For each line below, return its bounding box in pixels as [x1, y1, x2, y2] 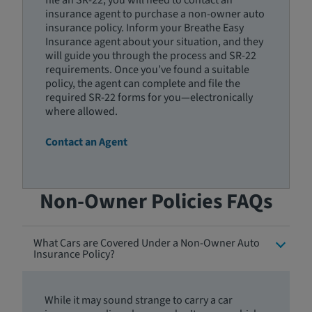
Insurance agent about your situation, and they [45, 34, 263, 49]
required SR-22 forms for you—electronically [45, 90, 253, 105]
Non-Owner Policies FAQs [40, 187, 272, 217]
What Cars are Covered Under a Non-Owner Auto [33, 235, 260, 251]
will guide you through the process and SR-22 [45, 48, 256, 63]
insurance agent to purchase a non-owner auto [45, 6, 265, 22]
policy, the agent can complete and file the [45, 76, 240, 91]
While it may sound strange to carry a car [45, 292, 233, 308]
